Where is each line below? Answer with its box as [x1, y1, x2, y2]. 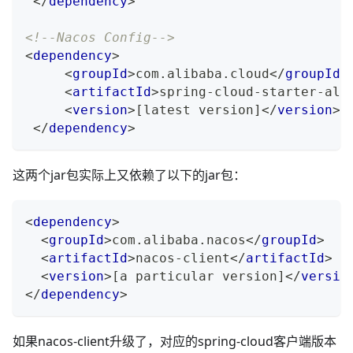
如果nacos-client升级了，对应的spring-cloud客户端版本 [13, 333, 336, 351]
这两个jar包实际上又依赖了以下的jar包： [13, 166, 246, 184]
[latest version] [136, 102, 262, 118]
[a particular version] [112, 269, 285, 284]
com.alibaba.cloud [136, 66, 269, 82]
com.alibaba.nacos [112, 232, 246, 248]
